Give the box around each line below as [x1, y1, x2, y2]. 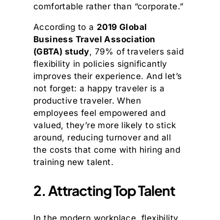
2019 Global [97, 22, 147, 32]
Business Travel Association [33, 34, 156, 44]
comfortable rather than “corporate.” [33, 1, 184, 11]
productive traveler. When [33, 95, 141, 106]
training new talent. [33, 157, 113, 167]
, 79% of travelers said [89, 46, 184, 56]
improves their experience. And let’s [33, 71, 182, 81]
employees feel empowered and [33, 108, 166, 118]
